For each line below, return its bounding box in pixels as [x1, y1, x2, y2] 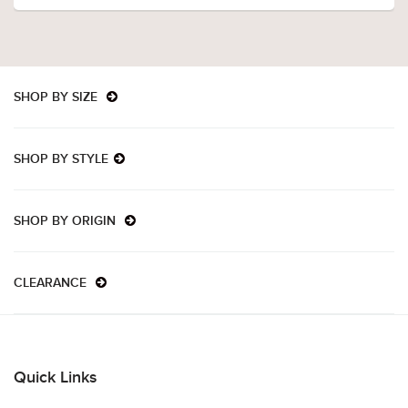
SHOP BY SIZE [14, 91, 101, 105]
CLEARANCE [14, 277, 90, 291]
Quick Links [14, 370, 97, 387]
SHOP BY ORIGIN [14, 215, 119, 229]
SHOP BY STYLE [14, 153, 108, 167]
